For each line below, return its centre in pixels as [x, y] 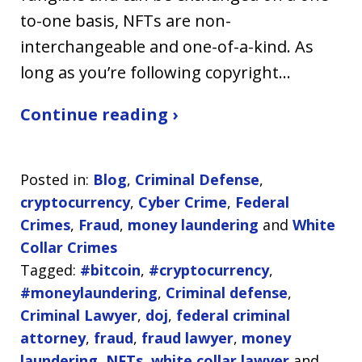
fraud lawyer [187, 338]
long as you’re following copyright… [156, 72]
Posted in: [55, 179]
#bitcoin [110, 270]
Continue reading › [99, 114]
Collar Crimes [69, 247]
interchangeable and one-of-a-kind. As [167, 46]
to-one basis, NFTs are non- [126, 21]
